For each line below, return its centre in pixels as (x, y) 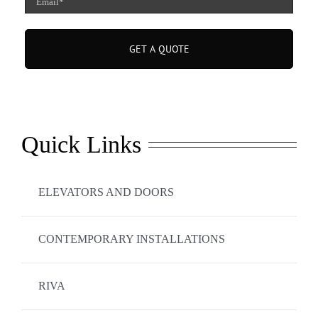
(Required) (47, 15)
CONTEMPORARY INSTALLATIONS (131, 239)
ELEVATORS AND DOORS (106, 192)
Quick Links (81, 144)
